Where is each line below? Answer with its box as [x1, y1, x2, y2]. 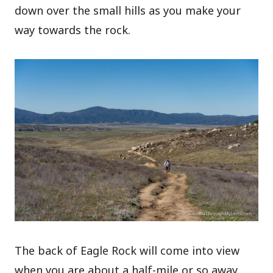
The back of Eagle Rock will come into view [15, 243, 240, 258]
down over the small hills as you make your [15, 3, 241, 18]
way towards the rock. [15, 23, 131, 38]
